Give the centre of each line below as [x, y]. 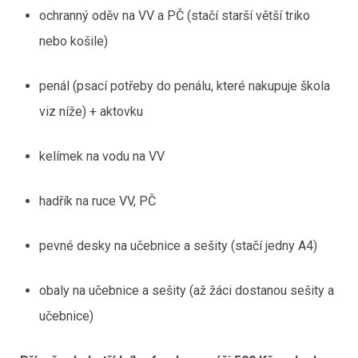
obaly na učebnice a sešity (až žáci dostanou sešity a [187, 290]
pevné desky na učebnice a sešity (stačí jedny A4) [178, 245]
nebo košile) [74, 41]
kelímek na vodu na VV [102, 156]
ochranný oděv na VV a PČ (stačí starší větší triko [175, 15]
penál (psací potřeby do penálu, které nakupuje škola [185, 86]
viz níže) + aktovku [91, 111]
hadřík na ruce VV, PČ [97, 201]
